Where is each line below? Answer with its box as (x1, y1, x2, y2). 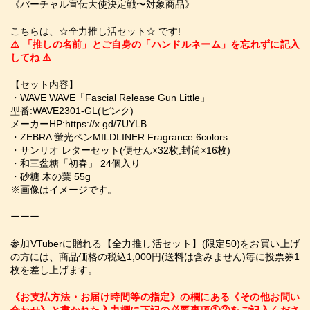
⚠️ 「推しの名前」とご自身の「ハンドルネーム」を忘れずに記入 (10, 39, 300, 50)
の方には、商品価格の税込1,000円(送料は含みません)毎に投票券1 (10, 251, 300, 262)
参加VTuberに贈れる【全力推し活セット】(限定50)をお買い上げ (10, 238, 300, 249)
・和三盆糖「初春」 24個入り (10, 158, 140, 169)
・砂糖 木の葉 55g (10, 171, 91, 182)
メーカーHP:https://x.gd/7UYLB (10, 118, 147, 129)
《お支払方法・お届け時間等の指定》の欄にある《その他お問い (10, 291, 300, 302)
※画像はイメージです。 (10, 184, 117, 195)
